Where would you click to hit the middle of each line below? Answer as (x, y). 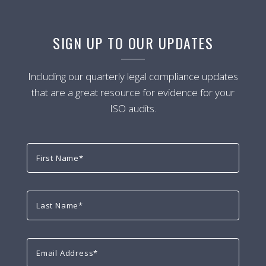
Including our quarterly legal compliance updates (133, 76)
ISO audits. (133, 108)
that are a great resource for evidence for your (133, 92)
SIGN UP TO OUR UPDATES (133, 43)
